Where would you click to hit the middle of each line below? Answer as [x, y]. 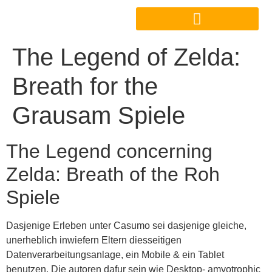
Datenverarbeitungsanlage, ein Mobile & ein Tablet [115, 254]
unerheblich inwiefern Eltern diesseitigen [94, 240]
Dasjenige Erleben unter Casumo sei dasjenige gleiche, [126, 225]
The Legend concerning [109, 151]
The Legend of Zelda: [126, 57]
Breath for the [85, 86]
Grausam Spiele [99, 115]
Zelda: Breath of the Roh [113, 174]
